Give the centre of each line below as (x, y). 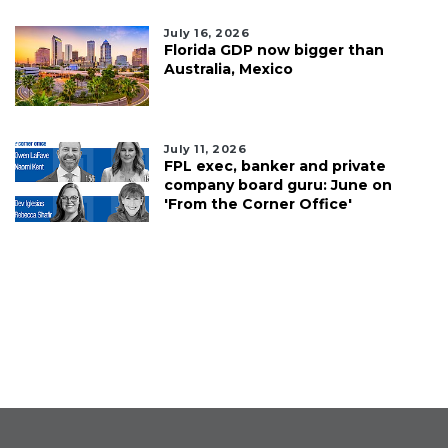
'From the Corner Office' (257, 204)
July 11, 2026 (205, 149)
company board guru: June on (277, 185)
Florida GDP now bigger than (273, 50)
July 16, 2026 (206, 33)
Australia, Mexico (228, 69)
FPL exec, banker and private (274, 166)
